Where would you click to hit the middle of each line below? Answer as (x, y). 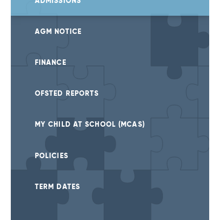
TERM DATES (57, 186)
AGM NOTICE (58, 31)
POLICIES (51, 155)
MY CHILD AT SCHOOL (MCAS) (90, 124)
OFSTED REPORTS (67, 94)
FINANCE (50, 63)
